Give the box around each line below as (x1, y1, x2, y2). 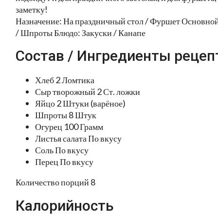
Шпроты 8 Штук (35, 109, 96, 121)
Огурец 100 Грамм (35, 121, 103, 132)
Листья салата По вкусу (35, 133, 122, 144)
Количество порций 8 (16, 177, 95, 188)
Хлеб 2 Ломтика (35, 74, 94, 86)
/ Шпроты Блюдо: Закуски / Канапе (16, 27, 145, 38)
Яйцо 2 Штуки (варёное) (35, 98, 126, 109)
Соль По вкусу (35, 145, 89, 156)
